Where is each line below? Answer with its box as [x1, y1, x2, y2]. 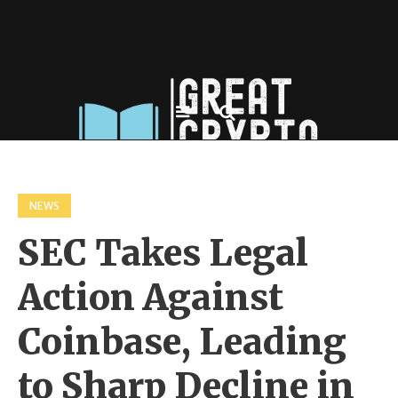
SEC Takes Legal [18, 231, 308, 275]
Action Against [18, 275, 283, 320]
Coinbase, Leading [18, 320, 346, 364]
